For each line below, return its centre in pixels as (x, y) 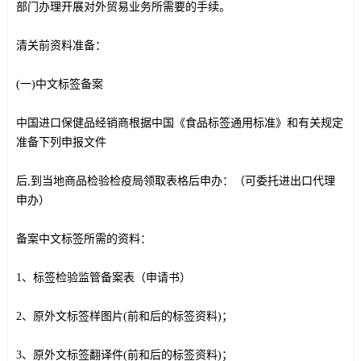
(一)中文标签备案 (59, 84)
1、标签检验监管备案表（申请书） (103, 278)
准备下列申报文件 (61, 142)
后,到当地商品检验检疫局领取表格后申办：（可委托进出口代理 (175, 181)
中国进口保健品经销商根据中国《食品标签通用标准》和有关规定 (179, 123)
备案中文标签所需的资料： (83, 239)
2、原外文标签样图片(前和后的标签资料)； (124, 316)
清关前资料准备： (61, 46)
